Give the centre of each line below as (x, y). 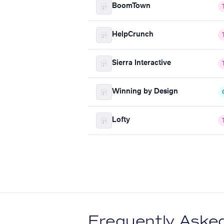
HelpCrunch (133, 35)
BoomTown (131, 6)
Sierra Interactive (141, 63)
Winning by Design (145, 92)
